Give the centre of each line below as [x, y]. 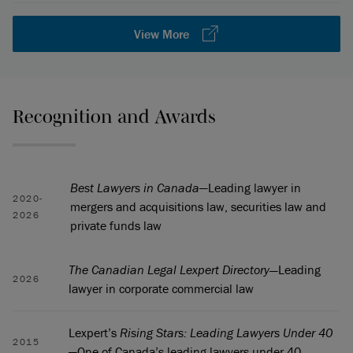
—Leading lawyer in [250, 188]
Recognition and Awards [114, 116]
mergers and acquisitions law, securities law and [198, 206]
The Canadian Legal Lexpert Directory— [173, 269]
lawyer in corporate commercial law [161, 288]
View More [162, 34]
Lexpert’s [94, 333]
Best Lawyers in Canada [135, 188]
